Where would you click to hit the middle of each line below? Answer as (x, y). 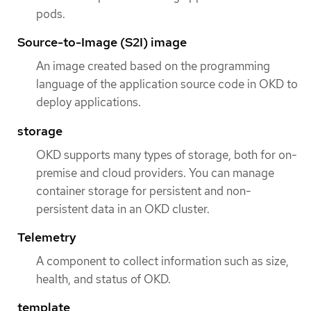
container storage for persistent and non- (144, 191)
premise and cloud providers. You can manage (155, 173)
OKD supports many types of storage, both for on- (167, 154)
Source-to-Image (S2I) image (102, 42)
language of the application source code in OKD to (167, 84)
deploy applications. (89, 102)
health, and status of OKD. (103, 279)
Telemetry (47, 237)
